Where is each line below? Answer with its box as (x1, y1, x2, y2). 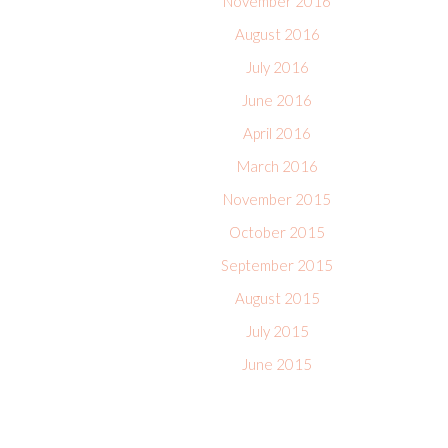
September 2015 (221, 256, 333, 274)
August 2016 (234, 25, 320, 43)
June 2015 (242, 355, 312, 373)
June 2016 (242, 91, 312, 109)
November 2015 (223, 190, 331, 208)
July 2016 (245, 58, 309, 76)
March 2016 (236, 157, 318, 175)
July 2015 (245, 322, 309, 340)
